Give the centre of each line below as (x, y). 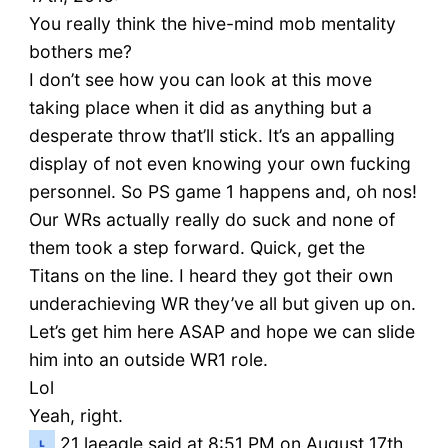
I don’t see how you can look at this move (200, 80)
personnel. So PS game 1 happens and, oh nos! (222, 192)
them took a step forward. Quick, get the (196, 248)
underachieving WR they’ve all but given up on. (222, 304)
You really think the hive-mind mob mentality (212, 24)
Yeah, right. (75, 416)
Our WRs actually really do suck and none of (211, 220)
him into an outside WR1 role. (148, 360)
